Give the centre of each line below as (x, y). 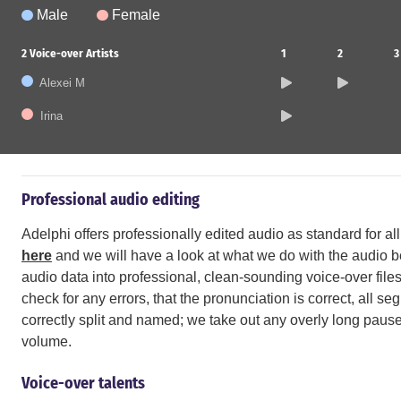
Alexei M (62, 83)
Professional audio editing (111, 200)
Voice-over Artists (73, 53)
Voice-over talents (83, 383)
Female (136, 15)
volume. (47, 341)
